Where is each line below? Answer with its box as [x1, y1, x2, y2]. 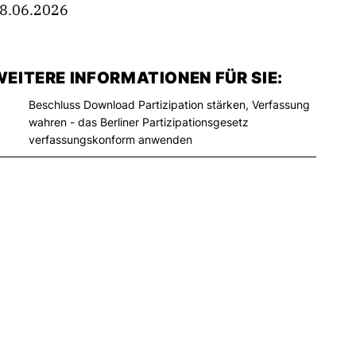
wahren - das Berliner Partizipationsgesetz [28, 114, 249, 129]
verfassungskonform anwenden [28, 132, 192, 146]
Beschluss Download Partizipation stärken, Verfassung [28, 97, 310, 111]
